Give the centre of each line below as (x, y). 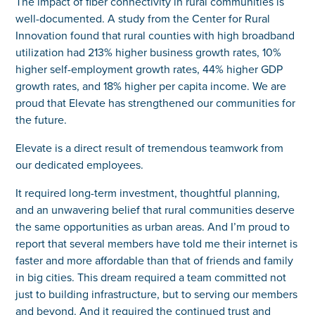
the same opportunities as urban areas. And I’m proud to (153, 226)
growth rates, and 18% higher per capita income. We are (151, 85)
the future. (41, 119)
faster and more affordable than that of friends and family (155, 260)
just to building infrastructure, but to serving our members (157, 294)
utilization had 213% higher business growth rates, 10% (149, 52)
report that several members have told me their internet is (157, 243)
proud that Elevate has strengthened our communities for (156, 102)
